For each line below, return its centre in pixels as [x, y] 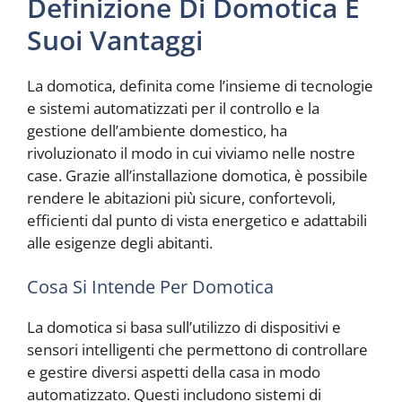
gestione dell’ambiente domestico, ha [157, 130]
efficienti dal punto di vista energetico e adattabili [197, 220]
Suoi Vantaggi [115, 39]
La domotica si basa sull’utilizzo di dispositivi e [184, 328]
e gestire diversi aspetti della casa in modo [174, 372]
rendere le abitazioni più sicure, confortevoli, [181, 197]
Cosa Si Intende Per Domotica [150, 287]
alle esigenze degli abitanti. [120, 242]
